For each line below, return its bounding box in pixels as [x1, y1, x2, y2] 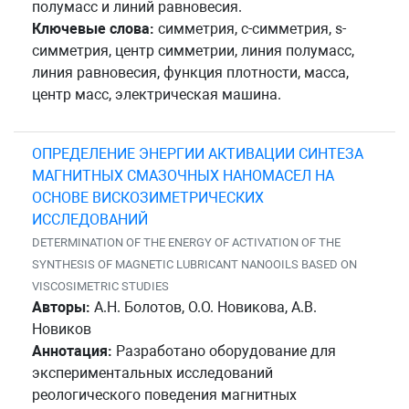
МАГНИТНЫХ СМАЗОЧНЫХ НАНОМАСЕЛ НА [32, 166, 334, 184]
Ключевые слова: [32, 19, 154, 37]
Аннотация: [32, 341, 112, 360]
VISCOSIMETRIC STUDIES [32, 278, 169, 293]
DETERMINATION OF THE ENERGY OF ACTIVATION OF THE [32, 235, 341, 249]
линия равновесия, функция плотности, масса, [32, 63, 349, 81]
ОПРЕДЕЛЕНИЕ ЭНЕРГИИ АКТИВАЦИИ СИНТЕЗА [32, 144, 363, 163]
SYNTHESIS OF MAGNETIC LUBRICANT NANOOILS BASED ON [32, 257, 357, 271]
